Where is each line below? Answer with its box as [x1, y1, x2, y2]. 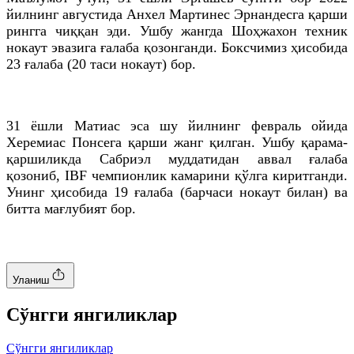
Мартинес [169, 6, 230, 22]
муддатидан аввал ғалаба [150, 150, 348, 167]
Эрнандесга [234, 6, 304, 22]
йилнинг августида [6, 6, 126, 22]
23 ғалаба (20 [6, 55, 90, 72]
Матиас [73, 117, 120, 134]
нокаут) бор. [117, 55, 196, 72]
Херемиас [6, 134, 66, 150]
